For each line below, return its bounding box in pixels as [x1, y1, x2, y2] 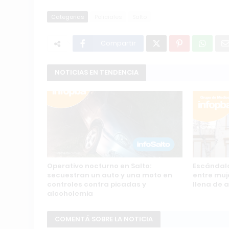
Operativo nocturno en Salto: [47, 161, 151, 171]
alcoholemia [47, 189, 93, 198]
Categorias [51, 13, 84, 21]
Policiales [95, 13, 122, 21]
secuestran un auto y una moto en [47, 170, 172, 180]
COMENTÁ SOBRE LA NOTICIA [55, 214, 153, 224]
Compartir [101, 38, 136, 48]
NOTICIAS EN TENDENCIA [55, 67, 139, 77]
